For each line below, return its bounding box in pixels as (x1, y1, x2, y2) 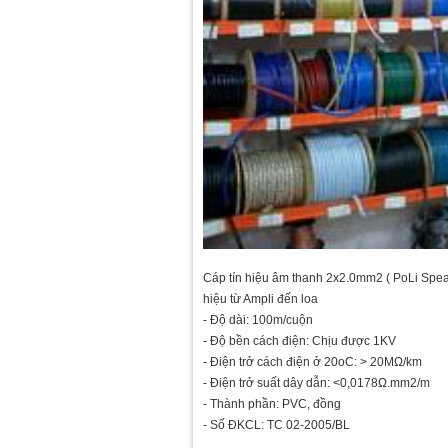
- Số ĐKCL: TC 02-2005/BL (203, 417, 350, 432)
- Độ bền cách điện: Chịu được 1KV (203, 333, 396, 348)
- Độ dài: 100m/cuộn (203, 312, 313, 327)
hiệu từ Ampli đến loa (203, 291, 318, 306)
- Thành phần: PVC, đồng (203, 396, 341, 411)
